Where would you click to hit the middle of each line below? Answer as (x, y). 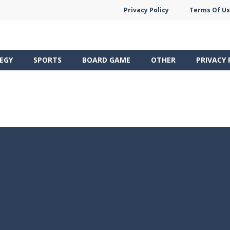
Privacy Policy (146, 10)
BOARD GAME (106, 60)
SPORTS (47, 60)
